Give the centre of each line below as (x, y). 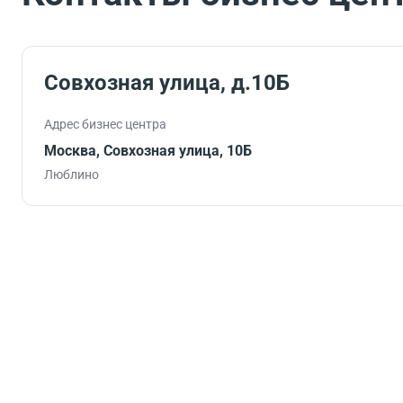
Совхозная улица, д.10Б (167, 83)
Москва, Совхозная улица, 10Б (148, 151)
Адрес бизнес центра (105, 124)
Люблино (72, 175)
